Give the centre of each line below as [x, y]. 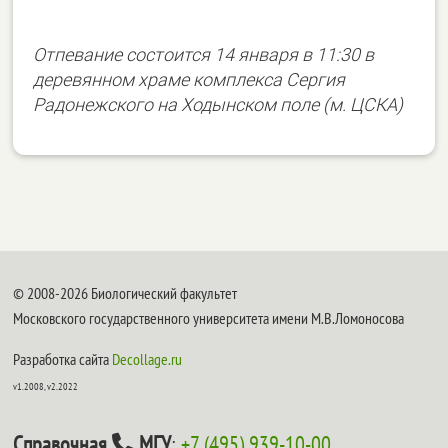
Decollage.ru [147, 358]
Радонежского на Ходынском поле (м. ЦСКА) [218, 104]
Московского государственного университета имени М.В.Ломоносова [209, 317]
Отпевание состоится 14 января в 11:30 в [204, 54]
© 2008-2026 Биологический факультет [125, 292]
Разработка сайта [63, 358]
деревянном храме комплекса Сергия [189, 79]
